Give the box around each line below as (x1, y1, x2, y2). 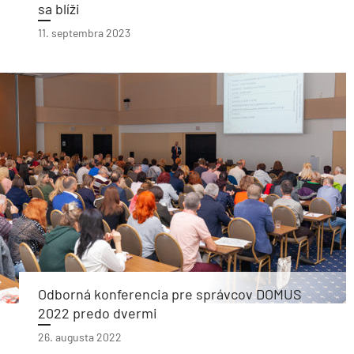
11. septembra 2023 (38, 26, 130, 40)
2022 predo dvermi (38, 304, 157, 322)
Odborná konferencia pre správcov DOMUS (38, 285, 302, 303)
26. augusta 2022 (38, 330, 122, 344)
